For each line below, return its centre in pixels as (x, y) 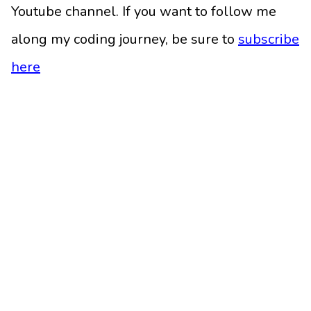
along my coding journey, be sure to (123, 40)
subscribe (269, 40)
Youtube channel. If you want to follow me (144, 12)
